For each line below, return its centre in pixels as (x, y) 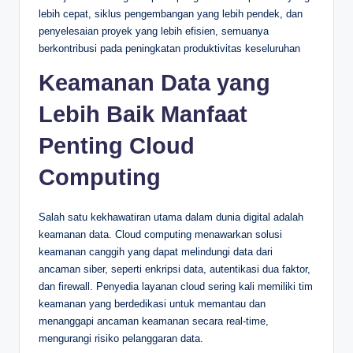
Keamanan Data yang (154, 82)
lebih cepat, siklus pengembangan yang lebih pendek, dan (171, 13)
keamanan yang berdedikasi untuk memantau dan (152, 303)
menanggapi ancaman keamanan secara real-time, (154, 321)
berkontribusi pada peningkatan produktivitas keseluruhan (169, 48)
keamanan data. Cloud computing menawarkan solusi (160, 234)
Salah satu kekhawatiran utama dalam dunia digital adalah (171, 217)
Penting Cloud (117, 145)
